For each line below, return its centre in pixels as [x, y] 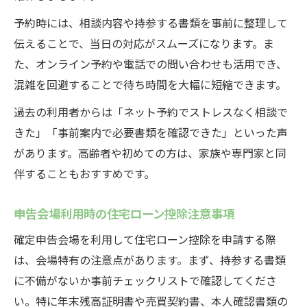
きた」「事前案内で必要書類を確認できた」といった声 [151, 132]
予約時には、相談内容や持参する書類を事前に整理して [151, 23]
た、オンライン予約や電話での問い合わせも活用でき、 [150, 64]
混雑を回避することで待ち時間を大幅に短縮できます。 [150, 84]
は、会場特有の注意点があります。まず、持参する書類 [150, 260]
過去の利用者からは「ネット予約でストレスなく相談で [151, 112]
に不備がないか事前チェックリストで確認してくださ [145, 280]
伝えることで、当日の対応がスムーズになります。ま [144, 43]
